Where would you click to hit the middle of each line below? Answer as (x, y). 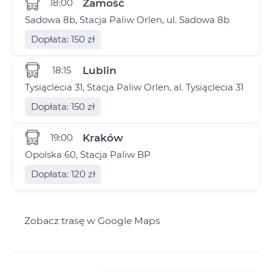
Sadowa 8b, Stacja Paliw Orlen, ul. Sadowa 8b (127, 20)
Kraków (103, 138)
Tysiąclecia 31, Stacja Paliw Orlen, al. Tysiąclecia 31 (134, 87)
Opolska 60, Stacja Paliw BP (88, 155)
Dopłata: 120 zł (63, 174)
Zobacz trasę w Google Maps (92, 221)
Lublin (100, 70)
